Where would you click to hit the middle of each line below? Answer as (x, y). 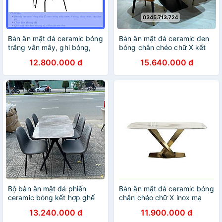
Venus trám (26, 206)
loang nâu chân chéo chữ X (53, 56)
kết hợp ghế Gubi (36, 65)
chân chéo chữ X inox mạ (161, 197)
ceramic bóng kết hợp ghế (52, 197)
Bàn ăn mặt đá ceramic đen (164, 38)
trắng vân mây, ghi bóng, (50, 47)
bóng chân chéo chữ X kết (163, 47)
